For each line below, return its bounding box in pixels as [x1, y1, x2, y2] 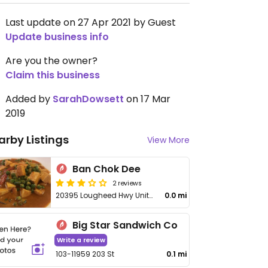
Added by [5, 92, 53, 106]
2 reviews [112, 178, 142, 187]
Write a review [56, 235, 105, 245]
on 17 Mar [124, 92, 170, 106]
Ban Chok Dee [72, 162, 141, 176]
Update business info [5, 30, 109, 44]
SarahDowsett [53, 92, 124, 106]
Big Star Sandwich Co [72, 218, 178, 232]
